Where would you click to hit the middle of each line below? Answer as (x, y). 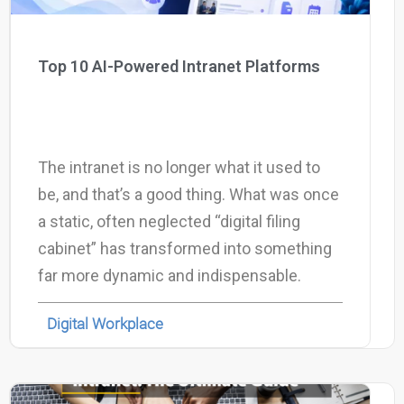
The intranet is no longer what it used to (179, 167)
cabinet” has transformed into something (185, 248)
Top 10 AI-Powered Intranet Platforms (181, 66)
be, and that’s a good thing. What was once (188, 194)
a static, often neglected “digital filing (169, 221)
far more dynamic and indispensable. (171, 275)
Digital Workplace (105, 323)
